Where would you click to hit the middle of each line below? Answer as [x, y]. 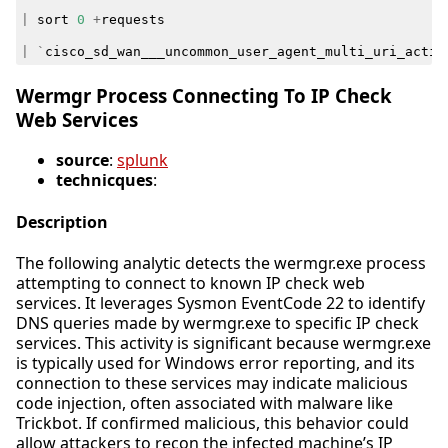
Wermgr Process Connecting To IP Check [204, 95]
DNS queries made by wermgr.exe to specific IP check [217, 322]
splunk [142, 160]
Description [62, 221]
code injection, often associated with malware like [204, 402]
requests [132, 20]
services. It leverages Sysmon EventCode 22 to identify [220, 302]
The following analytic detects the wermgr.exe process [221, 262]
